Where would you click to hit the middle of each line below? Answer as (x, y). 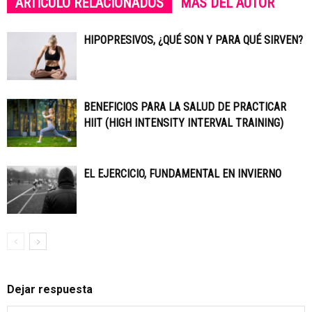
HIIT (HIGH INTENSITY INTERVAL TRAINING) (184, 123)
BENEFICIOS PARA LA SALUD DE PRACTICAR (185, 107)
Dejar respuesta (50, 289)
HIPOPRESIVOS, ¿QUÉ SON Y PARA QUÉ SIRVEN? (193, 40)
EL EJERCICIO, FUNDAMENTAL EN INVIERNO (182, 174)
